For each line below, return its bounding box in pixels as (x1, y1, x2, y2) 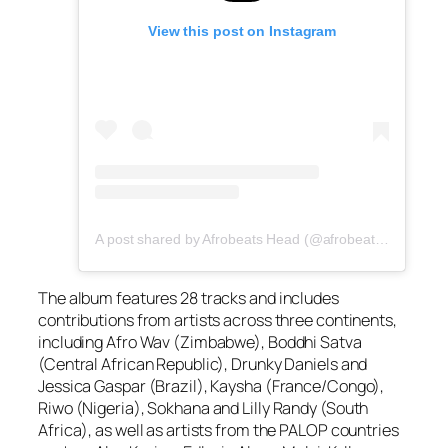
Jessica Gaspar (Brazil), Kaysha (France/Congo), (38, 375, 385, 398)
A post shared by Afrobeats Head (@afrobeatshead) (374, 230, 389, 247)
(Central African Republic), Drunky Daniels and (38, 353, 368, 376)
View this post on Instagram (147, 22, 337, 39)
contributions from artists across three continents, (38, 309, 397, 332)
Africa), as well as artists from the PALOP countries (38, 419, 399, 442)
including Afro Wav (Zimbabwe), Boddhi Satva (38, 331, 362, 354)
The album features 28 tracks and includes (38, 287, 339, 310)
